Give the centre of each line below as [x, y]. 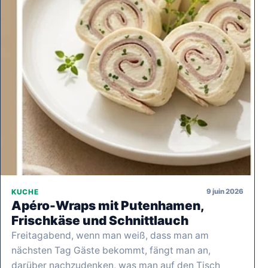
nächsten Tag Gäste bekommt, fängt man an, [111, 250]
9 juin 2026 [225, 192]
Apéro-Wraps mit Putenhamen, [108, 205]
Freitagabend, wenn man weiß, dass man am [110, 235]
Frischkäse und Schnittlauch [100, 220]
